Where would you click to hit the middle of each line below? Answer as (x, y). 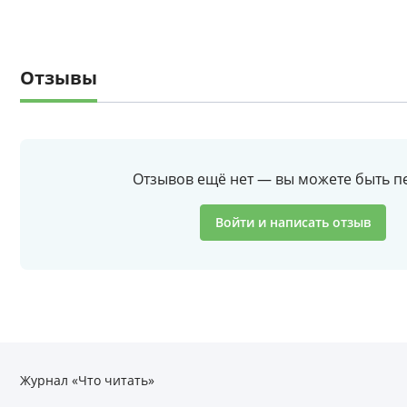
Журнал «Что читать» (87, 380)
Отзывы (59, 78)
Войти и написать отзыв (293, 222)
